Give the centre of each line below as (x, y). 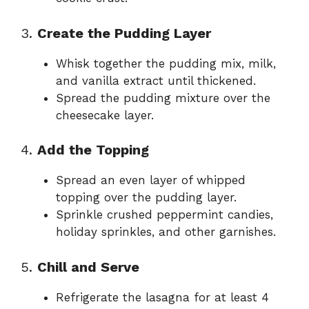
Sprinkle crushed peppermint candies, (165, 215)
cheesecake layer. (105, 115)
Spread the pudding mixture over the (163, 98)
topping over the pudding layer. (146, 198)
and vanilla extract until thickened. (156, 80)
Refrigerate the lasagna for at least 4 (162, 297)
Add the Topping (93, 150)
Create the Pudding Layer (124, 33)
